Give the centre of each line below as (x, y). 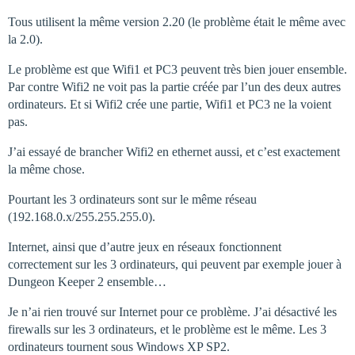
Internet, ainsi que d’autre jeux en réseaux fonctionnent (145, 247)
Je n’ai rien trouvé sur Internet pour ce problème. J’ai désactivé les (172, 312)
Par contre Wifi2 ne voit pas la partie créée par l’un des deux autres (174, 87)
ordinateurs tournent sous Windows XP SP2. (119, 347)
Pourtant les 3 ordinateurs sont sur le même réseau (132, 199)
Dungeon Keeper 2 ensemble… (87, 282)
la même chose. (46, 169)
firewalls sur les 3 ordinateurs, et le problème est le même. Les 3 (167, 329)
